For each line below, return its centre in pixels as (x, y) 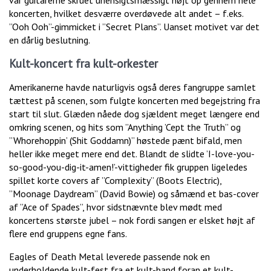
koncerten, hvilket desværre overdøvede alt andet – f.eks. (126, 13)
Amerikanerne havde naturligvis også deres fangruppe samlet (132, 87)
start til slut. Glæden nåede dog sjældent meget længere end (134, 113)
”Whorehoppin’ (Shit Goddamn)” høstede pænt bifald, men (126, 140)
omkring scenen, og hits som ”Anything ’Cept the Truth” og (125, 127)
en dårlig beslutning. (50, 40)
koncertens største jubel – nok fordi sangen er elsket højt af (132, 220)
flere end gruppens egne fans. (68, 233)
